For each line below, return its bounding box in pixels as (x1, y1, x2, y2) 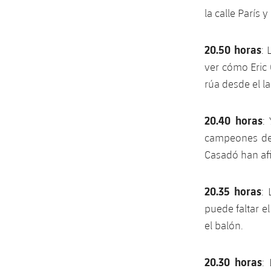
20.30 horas (204, 255, 262, 269)
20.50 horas (204, 42, 261, 57)
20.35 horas (204, 184, 261, 198)
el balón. (204, 219, 246, 232)
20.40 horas (204, 113, 263, 128)
